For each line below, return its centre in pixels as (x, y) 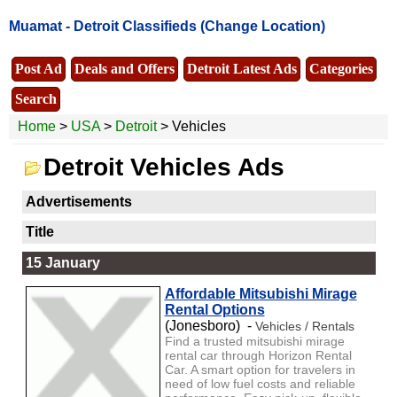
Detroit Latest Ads (242, 68)
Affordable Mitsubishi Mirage (261, 293)
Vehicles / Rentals (304, 326)
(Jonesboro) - (210, 325)
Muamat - (41, 27)
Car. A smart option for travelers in (260, 369)
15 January (62, 262)
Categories (341, 68)
